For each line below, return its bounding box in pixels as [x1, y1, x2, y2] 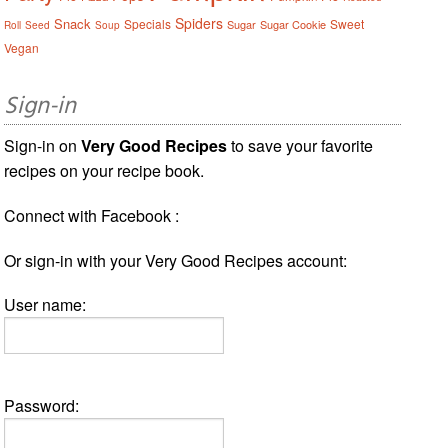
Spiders [175, 12, 224, 33]
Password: [4, 393, 80, 417]
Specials [124, 14, 172, 32]
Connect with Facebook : [4, 203, 180, 227]
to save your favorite [227, 133, 374, 157]
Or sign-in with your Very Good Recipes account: [4, 248, 348, 272]
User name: [4, 292, 87, 316]
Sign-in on [4, 133, 82, 157]
